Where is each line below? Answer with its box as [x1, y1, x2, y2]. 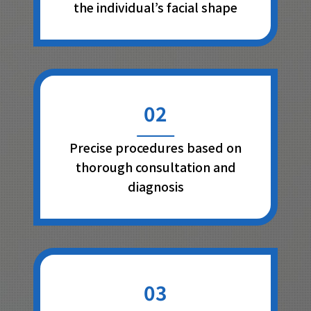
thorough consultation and [75, 158, 236, 176]
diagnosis [127, 178, 184, 196]
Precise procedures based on [69, 139, 242, 157]
